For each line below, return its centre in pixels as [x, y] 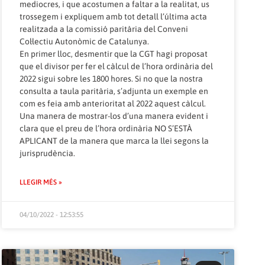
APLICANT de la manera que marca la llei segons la [114, 141]
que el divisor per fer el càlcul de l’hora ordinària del [116, 67]
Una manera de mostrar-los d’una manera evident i [114, 116]
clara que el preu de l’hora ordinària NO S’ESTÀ [106, 129]
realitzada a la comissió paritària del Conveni [104, 29]
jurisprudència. [47, 153]
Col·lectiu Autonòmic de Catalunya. [84, 42]
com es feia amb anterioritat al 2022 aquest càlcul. [112, 104]
